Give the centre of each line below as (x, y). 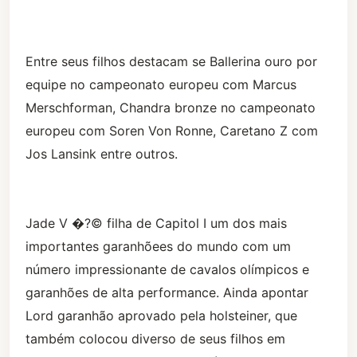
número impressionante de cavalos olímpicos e (167, 270)
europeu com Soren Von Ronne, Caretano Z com (172, 131)
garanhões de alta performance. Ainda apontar (167, 293)
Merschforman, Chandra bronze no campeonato (171, 108)
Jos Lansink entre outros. (102, 154)
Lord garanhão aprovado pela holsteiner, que (161, 316)
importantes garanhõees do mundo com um (158, 247)
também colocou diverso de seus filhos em (155, 339)
